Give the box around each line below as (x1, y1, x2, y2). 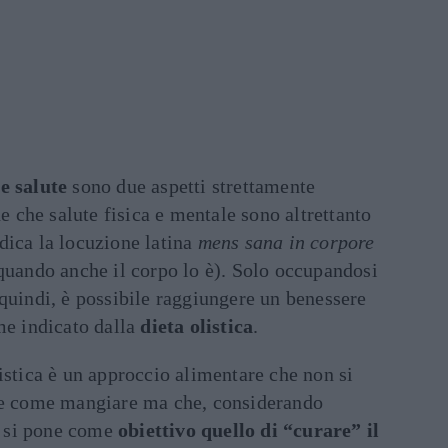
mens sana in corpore (197, 231, 375, 253)
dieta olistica (140, 315, 254, 337)
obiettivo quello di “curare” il (118, 419, 380, 441)
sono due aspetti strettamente (67, 175, 316, 197)
